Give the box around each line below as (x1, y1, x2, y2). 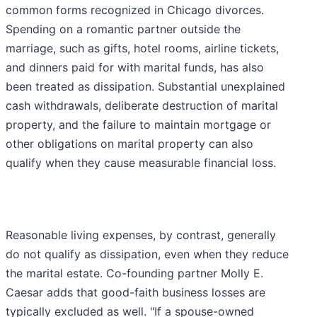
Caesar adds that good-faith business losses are (6, 284, 265, 299)
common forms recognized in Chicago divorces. (6, 2, 264, 17)
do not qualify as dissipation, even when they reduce (6, 246, 289, 261)
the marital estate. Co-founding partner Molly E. (6, 265, 263, 280)
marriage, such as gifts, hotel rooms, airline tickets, (6, 40, 279, 55)
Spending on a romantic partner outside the (6, 21, 241, 36)
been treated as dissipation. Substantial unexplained (6, 79, 285, 93)
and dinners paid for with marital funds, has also (6, 59, 264, 74)
